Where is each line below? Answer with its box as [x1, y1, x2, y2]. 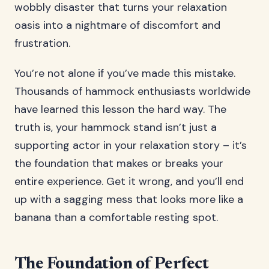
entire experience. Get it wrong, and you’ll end [14, 174, 244, 189]
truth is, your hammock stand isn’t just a [14, 120, 217, 134]
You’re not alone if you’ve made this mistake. [14, 66, 235, 80]
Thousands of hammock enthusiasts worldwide [14, 84, 250, 98]
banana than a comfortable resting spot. [14, 210, 218, 225]
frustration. [14, 36, 70, 50]
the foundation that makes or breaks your [14, 156, 223, 171]
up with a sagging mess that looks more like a [14, 192, 243, 207]
